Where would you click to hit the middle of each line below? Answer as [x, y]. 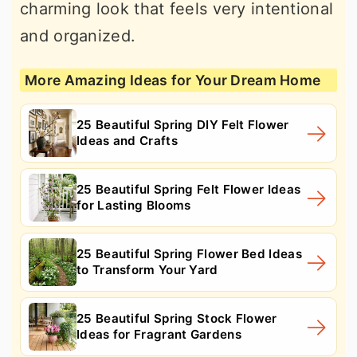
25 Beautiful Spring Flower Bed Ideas [189, 253]
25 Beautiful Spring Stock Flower [177, 318]
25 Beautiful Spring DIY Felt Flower [183, 124]
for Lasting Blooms [134, 205]
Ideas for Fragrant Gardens [159, 334]
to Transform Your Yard [147, 269]
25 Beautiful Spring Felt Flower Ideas [189, 189]
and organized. [78, 35]
